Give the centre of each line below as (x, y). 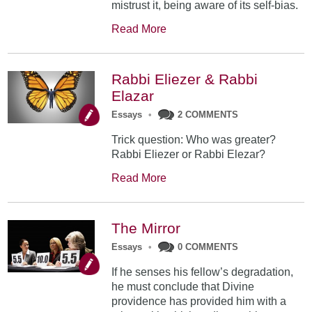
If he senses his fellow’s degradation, (203, 272)
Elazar (133, 96)
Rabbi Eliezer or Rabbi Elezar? (189, 155)
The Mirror (146, 228)
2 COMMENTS (208, 115)
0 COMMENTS (208, 247)
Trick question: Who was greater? (194, 140)
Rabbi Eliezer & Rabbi (185, 79)
